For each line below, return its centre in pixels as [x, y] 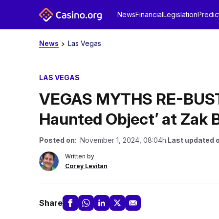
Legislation [180, 14]
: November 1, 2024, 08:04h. [121, 140]
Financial [149, 14]
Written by [79, 156]
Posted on [57, 140]
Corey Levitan [86, 166]
